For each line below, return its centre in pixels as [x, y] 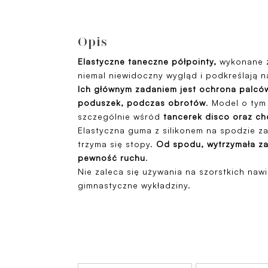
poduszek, [101, 103]
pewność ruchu [112, 158]
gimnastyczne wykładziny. [136, 185]
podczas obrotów [166, 103]
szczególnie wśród [121, 116]
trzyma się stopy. [117, 144]
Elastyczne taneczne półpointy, [147, 61]
